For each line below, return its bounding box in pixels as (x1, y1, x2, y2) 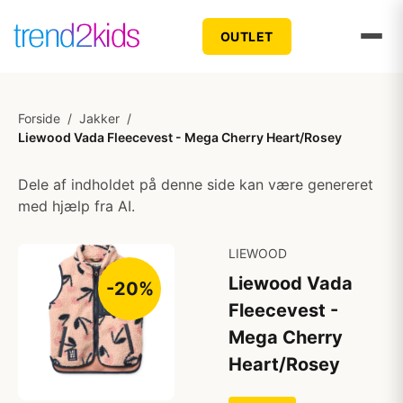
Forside (18, 111, 60, 126)
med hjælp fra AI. (18, 197, 135, 215)
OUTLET (219, 28, 273, 44)
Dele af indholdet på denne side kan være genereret (18, 175, 373, 193)
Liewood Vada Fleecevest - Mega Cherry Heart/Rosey (18, 130, 342, 145)
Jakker (79, 111, 120, 126)
